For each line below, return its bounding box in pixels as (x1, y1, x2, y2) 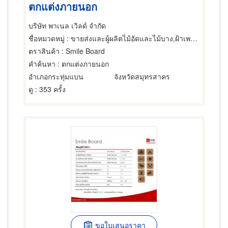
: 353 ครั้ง (33, 84, 66, 94)
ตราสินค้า (28, 46, 60, 56)
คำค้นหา (28, 59, 55, 69)
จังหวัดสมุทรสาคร (114, 71, 170, 81)
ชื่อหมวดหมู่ (28, 33, 65, 43)
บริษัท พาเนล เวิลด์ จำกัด (28, 20, 106, 31)
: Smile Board (60, 46, 105, 56)
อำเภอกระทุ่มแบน (28, 71, 83, 81)
